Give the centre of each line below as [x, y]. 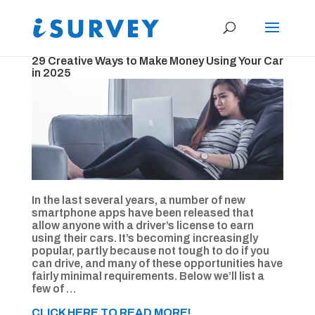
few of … [53, 289]
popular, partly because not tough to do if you [150, 251]
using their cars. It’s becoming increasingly [144, 238]
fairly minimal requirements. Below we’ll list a [148, 276]
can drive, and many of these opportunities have [157, 264]
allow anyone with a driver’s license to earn [142, 226]
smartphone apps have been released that [142, 213]
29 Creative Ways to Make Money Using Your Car [157, 61]
